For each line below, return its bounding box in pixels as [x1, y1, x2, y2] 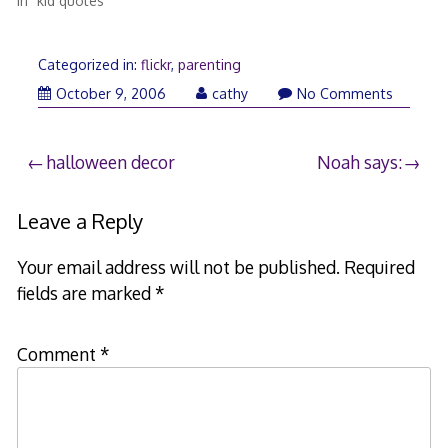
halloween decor [46, 151, 176, 174]
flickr [140, 56, 171, 74]
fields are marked [16, 282, 155, 305]
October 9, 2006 [55, 84, 166, 102]
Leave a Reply [16, 208, 143, 235]
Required [343, 256, 415, 279]
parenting [177, 56, 241, 74]
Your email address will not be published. [16, 256, 340, 279]
